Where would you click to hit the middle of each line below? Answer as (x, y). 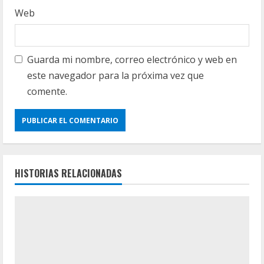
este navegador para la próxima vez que (115, 75)
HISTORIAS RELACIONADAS (68, 173)
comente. (47, 91)
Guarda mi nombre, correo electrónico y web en (132, 60)
